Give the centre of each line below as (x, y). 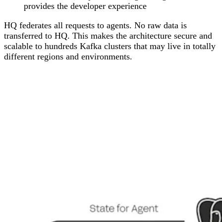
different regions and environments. (68, 56)
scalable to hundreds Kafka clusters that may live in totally (110, 46)
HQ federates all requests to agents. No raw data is (95, 25)
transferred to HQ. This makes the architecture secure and (108, 35)
